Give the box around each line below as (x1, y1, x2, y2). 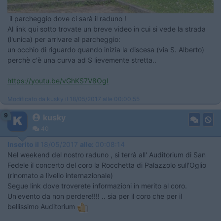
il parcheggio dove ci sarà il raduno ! (7, 14, 126, 23)
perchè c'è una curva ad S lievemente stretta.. (7, 56, 156, 65)
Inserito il (7, 140, 40, 149)
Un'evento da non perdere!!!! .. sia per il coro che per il (7, 192, 182, 201)
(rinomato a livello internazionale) (7, 171, 113, 180)
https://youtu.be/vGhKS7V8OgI (7, 76, 109, 85)
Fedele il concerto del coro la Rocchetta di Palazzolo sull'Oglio (7, 161, 206, 170)
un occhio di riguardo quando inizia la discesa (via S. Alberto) (7, 45, 204, 54)
